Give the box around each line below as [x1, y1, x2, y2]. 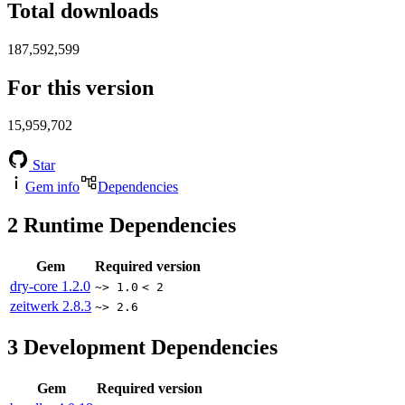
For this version [7, 75, 154, 99]
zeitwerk [10, 298, 62, 315]
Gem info [25, 179, 80, 195]
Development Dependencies [18, 335, 278, 360]
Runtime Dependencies [18, 213, 236, 238]
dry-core [10, 278, 61, 295]
